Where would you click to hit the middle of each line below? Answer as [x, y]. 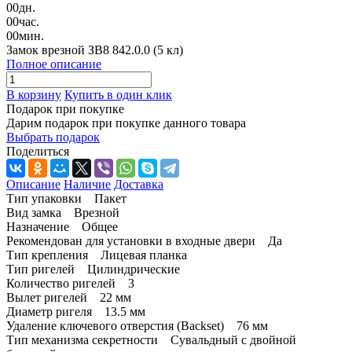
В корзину [34, 94]
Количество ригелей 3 [70, 283]
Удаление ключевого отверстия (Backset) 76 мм [137, 325]
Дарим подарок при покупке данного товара [126, 123]
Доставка [139, 184]
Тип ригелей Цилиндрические [93, 269]
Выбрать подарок [53, 137]
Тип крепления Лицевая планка [97, 255]
